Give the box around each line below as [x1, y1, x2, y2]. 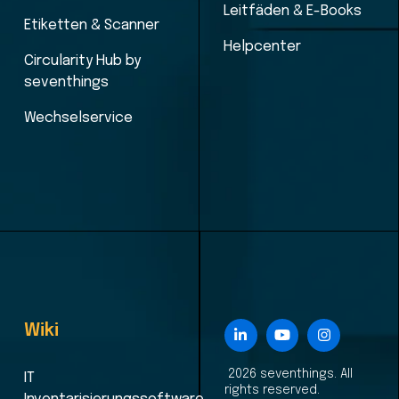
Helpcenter [223, 39, 301, 54]
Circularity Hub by [23, 53, 141, 69]
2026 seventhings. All [224, 367, 353, 380]
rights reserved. [224, 383, 320, 396]
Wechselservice [23, 110, 133, 126]
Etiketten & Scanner [23, 18, 159, 33]
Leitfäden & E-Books [223, 4, 362, 19]
